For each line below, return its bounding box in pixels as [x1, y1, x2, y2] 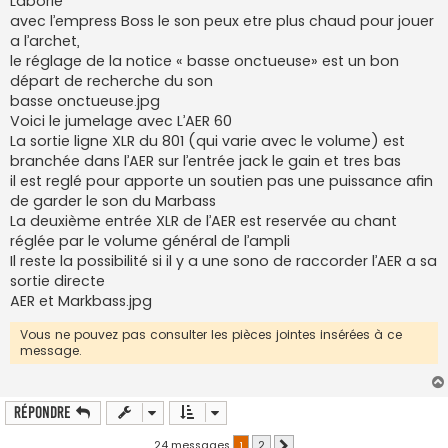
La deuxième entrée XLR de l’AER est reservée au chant [10, 211, 397, 232]
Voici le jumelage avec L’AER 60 [10, 111, 232, 132]
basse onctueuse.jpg [10, 91, 160, 112]
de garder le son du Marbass [10, 191, 216, 212]
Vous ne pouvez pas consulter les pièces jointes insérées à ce [20, 326, 402, 344]
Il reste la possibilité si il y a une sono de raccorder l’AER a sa [10, 251, 437, 272]
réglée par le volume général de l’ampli [10, 231, 290, 252]
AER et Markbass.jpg [10, 291, 152, 312]
